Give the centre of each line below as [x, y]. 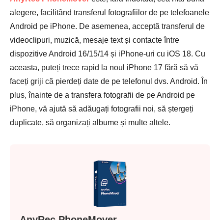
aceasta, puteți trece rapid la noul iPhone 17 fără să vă [104, 68]
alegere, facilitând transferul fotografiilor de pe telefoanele [110, 13]
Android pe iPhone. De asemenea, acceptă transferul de [107, 26]
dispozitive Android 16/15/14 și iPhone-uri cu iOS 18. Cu [108, 54]
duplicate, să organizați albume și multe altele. [90, 123]
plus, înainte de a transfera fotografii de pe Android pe [102, 95]
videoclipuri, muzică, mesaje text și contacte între [95, 40]
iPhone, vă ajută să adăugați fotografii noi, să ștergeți [102, 109]
